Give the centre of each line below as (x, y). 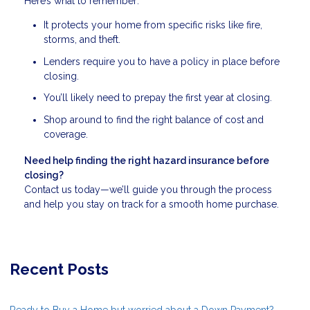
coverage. (66, 134)
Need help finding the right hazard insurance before (147, 160)
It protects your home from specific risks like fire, (153, 25)
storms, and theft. (82, 40)
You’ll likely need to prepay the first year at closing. (158, 98)
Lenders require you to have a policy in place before (162, 61)
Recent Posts (59, 269)
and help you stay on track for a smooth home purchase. (152, 204)
